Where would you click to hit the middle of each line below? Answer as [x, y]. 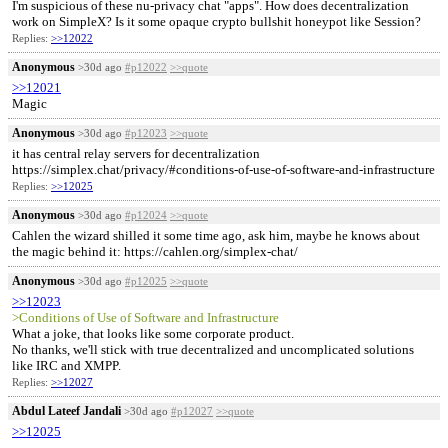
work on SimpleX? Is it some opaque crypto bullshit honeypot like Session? [216, 21]
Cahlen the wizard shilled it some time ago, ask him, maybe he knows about [216, 235]
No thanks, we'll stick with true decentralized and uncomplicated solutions [213, 349]
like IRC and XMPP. [66, 365]
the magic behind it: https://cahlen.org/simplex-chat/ [155, 251]
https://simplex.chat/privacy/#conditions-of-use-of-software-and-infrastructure [223, 169]
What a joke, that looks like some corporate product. [153, 333]
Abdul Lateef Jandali [66, 411]
